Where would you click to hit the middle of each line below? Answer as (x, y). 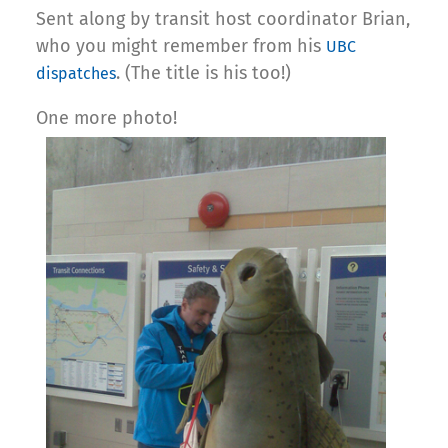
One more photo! (106, 118)
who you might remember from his (181, 46)
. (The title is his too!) (203, 73)
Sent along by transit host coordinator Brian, (223, 19)
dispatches (76, 74)
